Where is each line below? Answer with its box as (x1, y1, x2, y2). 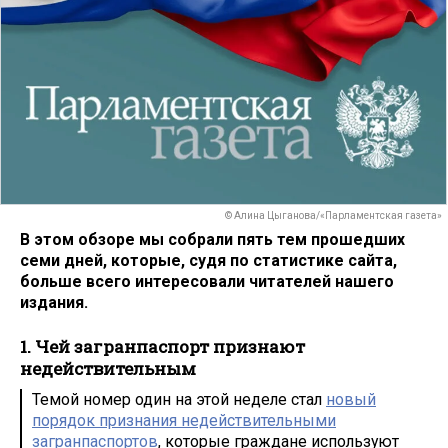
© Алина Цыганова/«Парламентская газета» (225, 210, 442, 222)
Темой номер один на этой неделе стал (32, 389, 326, 409)
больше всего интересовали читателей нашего (20, 271, 394, 291)
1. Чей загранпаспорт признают (20, 335, 305, 359)
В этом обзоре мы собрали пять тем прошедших (20, 229, 405, 249)
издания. (20, 292, 88, 312)
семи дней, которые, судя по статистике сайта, (20, 250, 397, 270)
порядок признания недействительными (32, 410, 336, 430)
